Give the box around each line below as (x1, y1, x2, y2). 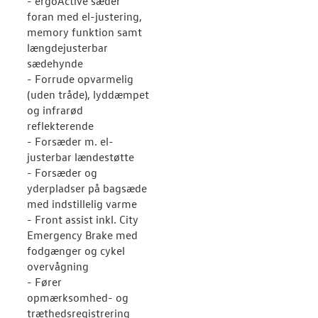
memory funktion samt (27, 25, 142, 39)
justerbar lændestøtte (27, 150, 134, 164)
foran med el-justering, (27, 9, 142, 23)
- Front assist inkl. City (27, 212, 138, 226)
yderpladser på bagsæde (27, 181, 147, 195)
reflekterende (27, 119, 94, 133)
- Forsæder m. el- (27, 134, 114, 148)
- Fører (27, 275, 62, 289)
